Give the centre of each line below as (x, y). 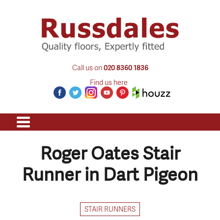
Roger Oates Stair (110, 153)
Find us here (109, 82)
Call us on (88, 67)
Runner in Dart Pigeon (110, 174)
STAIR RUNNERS (110, 209)
